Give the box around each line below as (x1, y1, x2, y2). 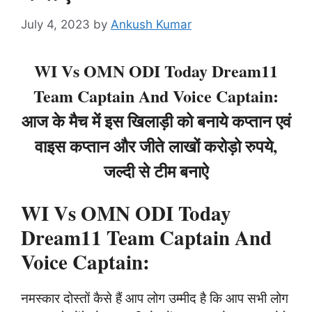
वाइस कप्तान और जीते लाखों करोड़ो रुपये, (35, 133, 277, 158)
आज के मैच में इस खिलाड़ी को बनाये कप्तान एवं (21, 108, 291, 133)
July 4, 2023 (21, 17, 90, 31)
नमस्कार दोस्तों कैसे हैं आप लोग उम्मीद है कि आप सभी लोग (21, 289, 288, 306)
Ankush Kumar (111, 17, 192, 31)
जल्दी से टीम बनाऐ (104, 158, 208, 183)
